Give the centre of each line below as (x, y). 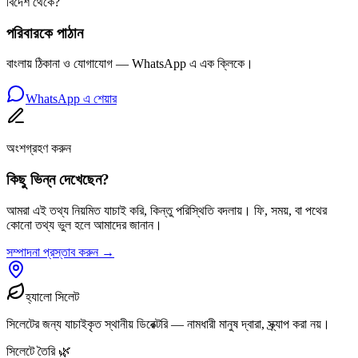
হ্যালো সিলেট (52, 296)
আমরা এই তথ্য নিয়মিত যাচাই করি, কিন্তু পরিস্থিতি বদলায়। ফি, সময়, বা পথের (167, 210)
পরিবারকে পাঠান (45, 33)
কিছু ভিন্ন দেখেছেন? (58, 180)
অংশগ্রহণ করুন (39, 149)
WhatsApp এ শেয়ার (71, 99)
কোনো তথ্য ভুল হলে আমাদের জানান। (84, 225)
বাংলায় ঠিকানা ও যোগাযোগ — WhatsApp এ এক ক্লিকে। (130, 64)
